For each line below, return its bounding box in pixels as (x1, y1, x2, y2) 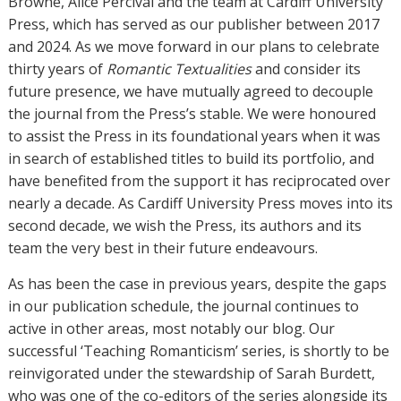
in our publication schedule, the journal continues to (7, 296, 359, 316)
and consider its (251, 59, 361, 79)
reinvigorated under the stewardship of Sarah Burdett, (7, 363, 375, 383)
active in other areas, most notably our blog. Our (7, 319, 335, 338)
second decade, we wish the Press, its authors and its (7, 216, 362, 235)
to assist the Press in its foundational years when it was (7, 126, 380, 146)
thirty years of (7, 59, 107, 79)
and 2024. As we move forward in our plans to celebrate (7, 37, 380, 56)
